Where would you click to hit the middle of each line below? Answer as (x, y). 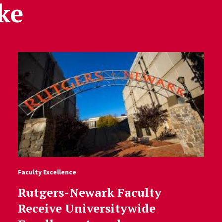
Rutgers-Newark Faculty (89, 192)
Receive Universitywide (86, 208)
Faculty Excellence (47, 172)
